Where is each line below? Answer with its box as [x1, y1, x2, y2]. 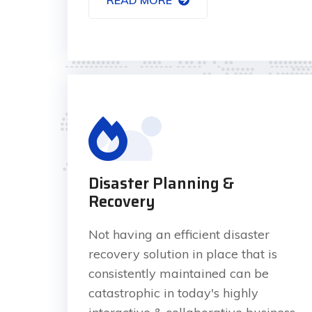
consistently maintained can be [88, 265, 269, 281]
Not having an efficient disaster [88, 226, 270, 242]
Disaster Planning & [88, 171, 234, 196]
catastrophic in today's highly [88, 284, 258, 301]
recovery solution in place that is [88, 245, 277, 262]
